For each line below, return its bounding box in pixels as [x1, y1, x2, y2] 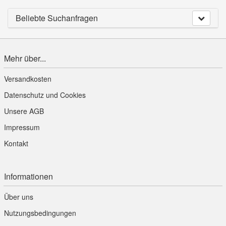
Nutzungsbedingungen [4, 208, 76, 218]
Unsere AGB [4, 106, 44, 117]
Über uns [4, 192, 33, 202]
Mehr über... [4, 52, 46, 65]
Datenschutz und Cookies [4, 90, 86, 100]
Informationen [4, 171, 53, 183]
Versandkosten [4, 74, 51, 84]
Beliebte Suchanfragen [16, 12, 98, 24]
